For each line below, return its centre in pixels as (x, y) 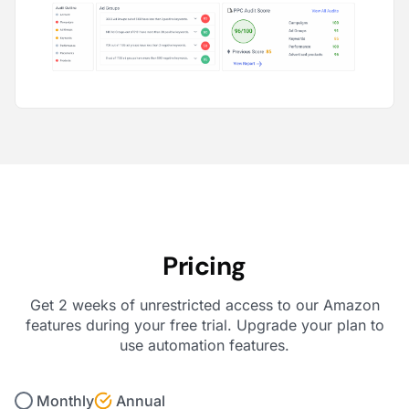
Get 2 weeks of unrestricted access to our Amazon (204, 304)
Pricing (204, 266)
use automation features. (204, 345)
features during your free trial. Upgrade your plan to (204, 325)
